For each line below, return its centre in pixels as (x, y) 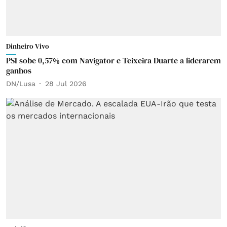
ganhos (19, 70)
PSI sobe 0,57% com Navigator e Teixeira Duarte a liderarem (113, 60)
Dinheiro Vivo (28, 46)
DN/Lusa (21, 83)
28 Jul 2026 (66, 83)
